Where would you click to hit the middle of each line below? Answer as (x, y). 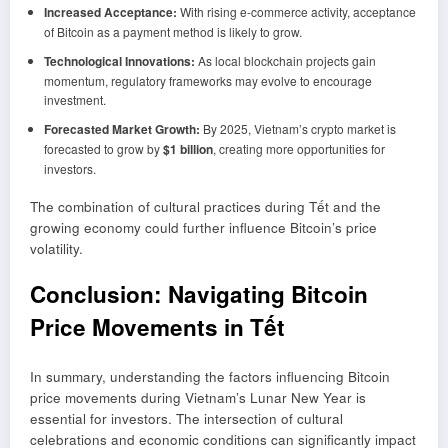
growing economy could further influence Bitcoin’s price (203, 227)
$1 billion (187, 148)
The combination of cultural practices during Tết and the (205, 206)
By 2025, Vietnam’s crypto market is (297, 128)
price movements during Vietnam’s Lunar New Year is (198, 398)
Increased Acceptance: (110, 11)
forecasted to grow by (103, 148)
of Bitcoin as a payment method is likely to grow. (172, 31)
